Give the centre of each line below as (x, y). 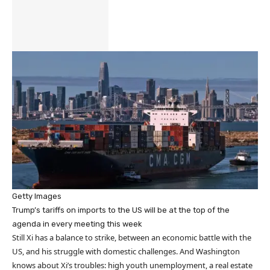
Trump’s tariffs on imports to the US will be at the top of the (121, 210)
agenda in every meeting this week (77, 224)
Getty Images (37, 196)
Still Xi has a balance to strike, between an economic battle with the (132, 238)
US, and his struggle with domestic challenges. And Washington (126, 252)
